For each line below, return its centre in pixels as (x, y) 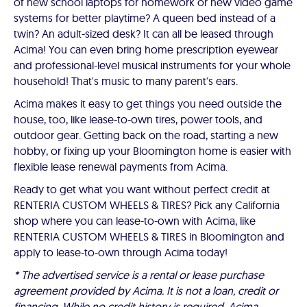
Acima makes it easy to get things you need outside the (148, 103)
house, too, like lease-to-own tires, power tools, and (138, 119)
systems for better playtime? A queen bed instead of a (145, 18)
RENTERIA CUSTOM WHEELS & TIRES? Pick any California (147, 205)
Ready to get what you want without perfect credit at (142, 189)
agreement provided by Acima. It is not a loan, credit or (146, 291)
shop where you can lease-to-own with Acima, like (135, 221)
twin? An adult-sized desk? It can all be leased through (144, 34)
